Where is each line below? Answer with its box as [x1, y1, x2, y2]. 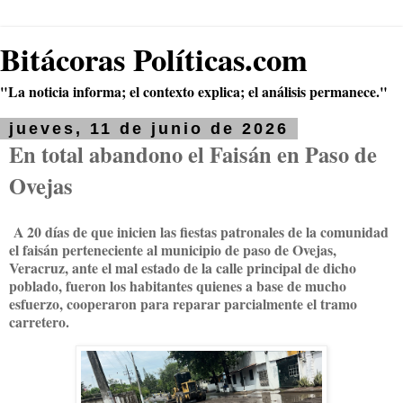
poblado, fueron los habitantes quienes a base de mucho [9, 274, 346, 296]
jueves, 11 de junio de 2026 [9, 120, 289, 138]
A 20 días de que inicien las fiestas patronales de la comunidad [9, 220, 389, 242]
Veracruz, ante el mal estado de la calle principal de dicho [9, 256, 356, 278]
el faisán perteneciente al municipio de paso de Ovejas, [9, 238, 336, 260]
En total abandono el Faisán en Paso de [9, 139, 377, 170]
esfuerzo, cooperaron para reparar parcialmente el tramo [9, 292, 357, 314]
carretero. [9, 310, 69, 332]
